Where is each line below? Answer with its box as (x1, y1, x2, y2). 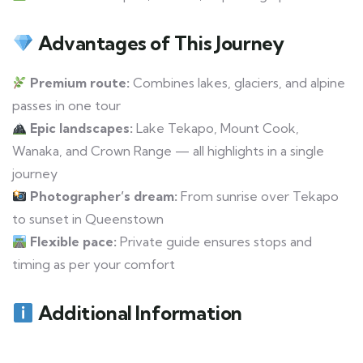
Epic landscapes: (30, 120, 134, 137)
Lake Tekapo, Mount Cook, (133, 120, 300, 137)
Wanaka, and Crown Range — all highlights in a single (12, 143, 324, 160)
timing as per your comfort (12, 256, 175, 273)
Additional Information (37, 301, 242, 326)
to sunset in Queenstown (12, 211, 164, 228)
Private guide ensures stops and (117, 233, 313, 250)
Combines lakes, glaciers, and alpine (130, 75, 346, 92)
